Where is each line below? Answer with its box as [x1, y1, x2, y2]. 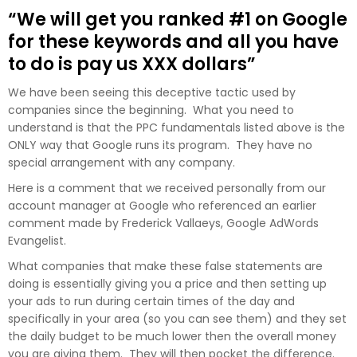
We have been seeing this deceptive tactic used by [8, 84, 296, 100]
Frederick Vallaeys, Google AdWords [122, 214, 319, 231]
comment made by [8, 214, 122, 231]
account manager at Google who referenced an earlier [8, 197, 316, 214]
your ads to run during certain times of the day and [8, 292, 295, 309]
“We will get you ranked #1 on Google [8, 6, 347, 32]
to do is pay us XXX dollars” [8, 51, 256, 76]
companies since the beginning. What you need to [8, 101, 294, 118]
